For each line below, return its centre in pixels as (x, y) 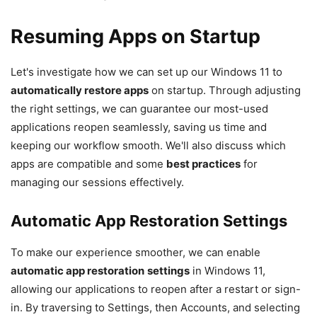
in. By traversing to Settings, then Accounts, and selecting (155, 307)
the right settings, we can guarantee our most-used (139, 108)
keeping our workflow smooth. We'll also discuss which (148, 145)
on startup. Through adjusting (225, 90)
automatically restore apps (80, 90)
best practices (203, 163)
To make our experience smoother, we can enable (136, 252)
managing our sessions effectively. (97, 182)
